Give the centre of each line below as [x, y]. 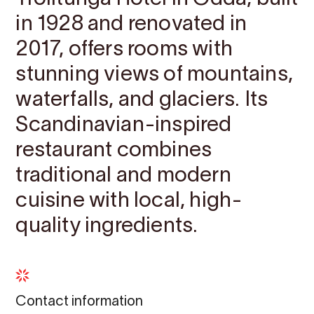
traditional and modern [123, 176]
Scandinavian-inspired [124, 126]
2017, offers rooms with [124, 50]
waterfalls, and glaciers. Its [142, 101]
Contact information [80, 302]
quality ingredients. [107, 227]
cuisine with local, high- [129, 202]
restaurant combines [114, 151]
